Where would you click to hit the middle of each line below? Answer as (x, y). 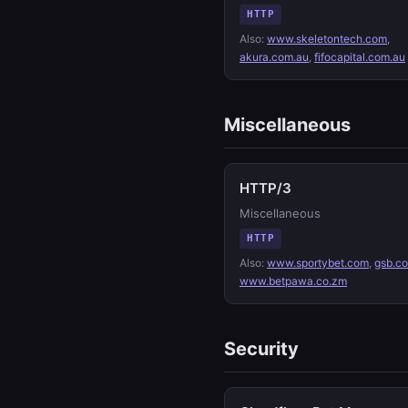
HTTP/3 (265, 188)
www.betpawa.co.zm (293, 281)
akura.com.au (274, 57)
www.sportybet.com (318, 263)
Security (261, 349)
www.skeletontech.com (327, 39)
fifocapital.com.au (360, 57)
